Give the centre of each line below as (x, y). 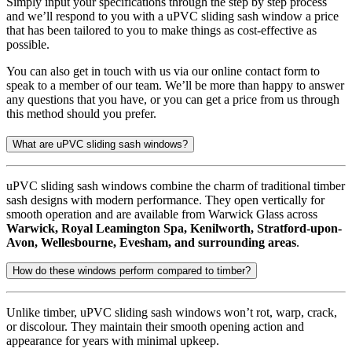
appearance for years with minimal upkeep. (113, 341)
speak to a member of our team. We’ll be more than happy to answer (175, 85)
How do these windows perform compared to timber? (132, 271)
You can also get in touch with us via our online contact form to (163, 71)
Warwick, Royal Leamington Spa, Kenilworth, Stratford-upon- (174, 229)
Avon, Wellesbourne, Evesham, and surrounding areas (151, 243)
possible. (28, 44)
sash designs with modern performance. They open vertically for (165, 200)
